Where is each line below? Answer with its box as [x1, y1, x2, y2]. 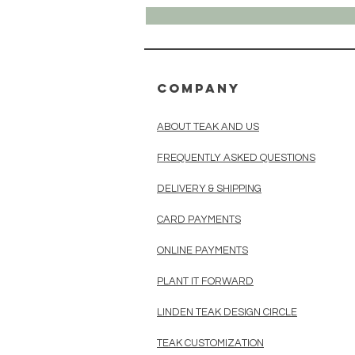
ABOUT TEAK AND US [157, 120, 259, 132]
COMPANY [157, 79, 240, 96]
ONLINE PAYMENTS [157, 244, 248, 256]
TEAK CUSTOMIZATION [157, 337, 264, 349]
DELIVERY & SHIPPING [157, 182, 261, 194]
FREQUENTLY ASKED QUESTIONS [157, 151, 315, 163]
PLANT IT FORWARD [157, 275, 254, 287]
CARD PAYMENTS [157, 213, 241, 225]
